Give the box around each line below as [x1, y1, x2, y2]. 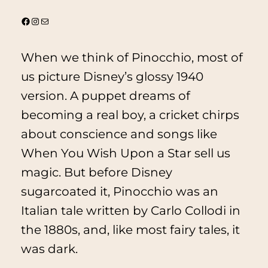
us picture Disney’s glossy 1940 [20, 69, 203, 84]
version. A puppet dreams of [20, 88, 190, 103]
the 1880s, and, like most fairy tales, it [20, 222, 240, 237]
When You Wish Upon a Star [20, 145, 191, 160]
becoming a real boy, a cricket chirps [20, 107, 239, 122]
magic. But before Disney [20, 165, 172, 179]
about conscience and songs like [20, 126, 217, 141]
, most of [191, 50, 243, 65]
